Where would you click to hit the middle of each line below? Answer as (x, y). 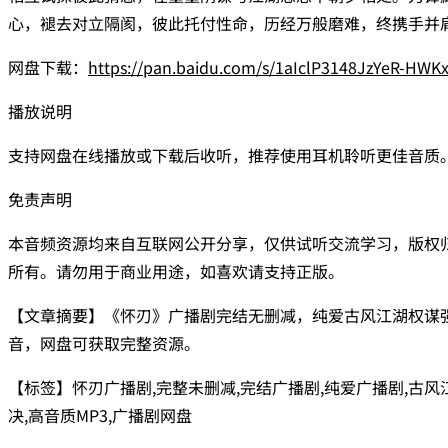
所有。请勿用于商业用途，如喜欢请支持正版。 (176, 270)
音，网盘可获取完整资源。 (104, 342)
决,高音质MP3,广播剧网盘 (100, 414)
